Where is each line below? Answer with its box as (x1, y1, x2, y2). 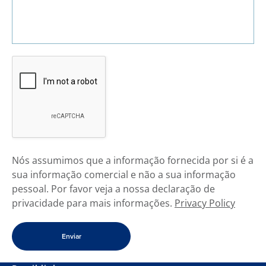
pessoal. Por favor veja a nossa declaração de (12, 182, 215, 195)
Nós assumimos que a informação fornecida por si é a (12, 153, 254, 167)
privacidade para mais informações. (12, 196, 175, 210)
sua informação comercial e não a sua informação (12, 167, 236, 181)
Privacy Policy (175, 196, 235, 210)
